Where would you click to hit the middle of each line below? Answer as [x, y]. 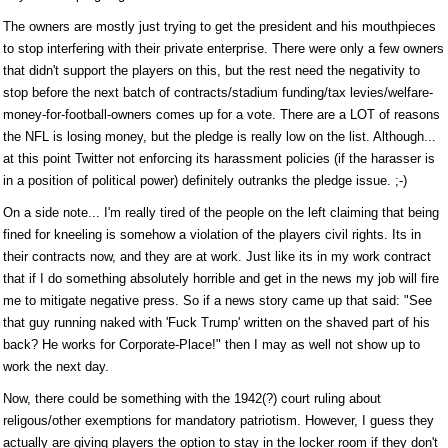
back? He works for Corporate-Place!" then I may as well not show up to [211, 345]
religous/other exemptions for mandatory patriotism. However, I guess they [218, 421]
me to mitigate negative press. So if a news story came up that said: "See [217, 301]
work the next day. [56, 367]
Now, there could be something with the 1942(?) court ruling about [192, 399]
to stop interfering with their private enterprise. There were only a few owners [223, 49]
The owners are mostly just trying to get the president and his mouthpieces [219, 27]
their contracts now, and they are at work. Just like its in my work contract [217, 257]
